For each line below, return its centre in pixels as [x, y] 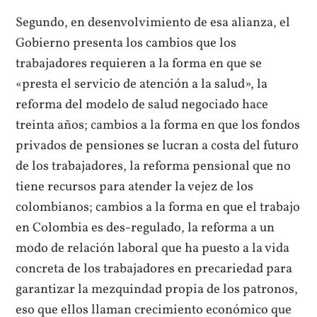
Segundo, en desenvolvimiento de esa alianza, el [153, 23]
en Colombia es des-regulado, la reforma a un [145, 228]
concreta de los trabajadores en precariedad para [154, 269]
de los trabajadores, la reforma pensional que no [154, 167]
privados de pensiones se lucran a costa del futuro [157, 146]
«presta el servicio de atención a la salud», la [142, 85]
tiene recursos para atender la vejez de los [135, 187]
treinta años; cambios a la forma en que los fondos [158, 126]
